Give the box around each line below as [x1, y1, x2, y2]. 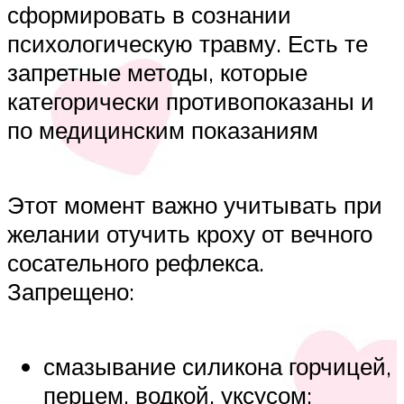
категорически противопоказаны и [7, 86, 374, 115]
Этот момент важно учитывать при [7, 189, 382, 219]
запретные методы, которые [7, 57, 308, 87]
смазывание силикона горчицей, [43, 352, 391, 381]
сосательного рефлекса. [7, 247, 264, 277]
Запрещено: [7, 276, 134, 306]
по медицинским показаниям [7, 115, 318, 144]
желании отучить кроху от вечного [7, 218, 372, 248]
